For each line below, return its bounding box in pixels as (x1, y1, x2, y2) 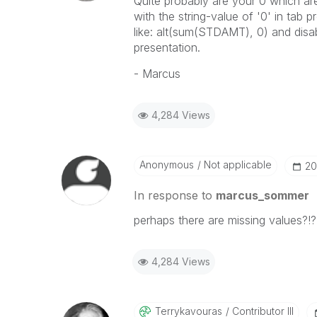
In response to (133, 188, 216, 202)
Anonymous (139, 158, 194, 171)
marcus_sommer (215, 188, 309, 202)
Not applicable (200, 158, 272, 171)
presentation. (133, 40, 200, 54)
